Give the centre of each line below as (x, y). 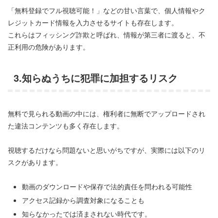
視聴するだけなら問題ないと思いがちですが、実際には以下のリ (107, 150)
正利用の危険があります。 (49, 47)
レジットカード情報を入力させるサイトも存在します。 (93, 23)
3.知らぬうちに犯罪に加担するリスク (96, 77)
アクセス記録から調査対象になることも (83, 200)
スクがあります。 (35, 162)
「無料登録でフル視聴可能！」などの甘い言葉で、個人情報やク (107, 10)
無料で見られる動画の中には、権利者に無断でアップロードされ (107, 113)
